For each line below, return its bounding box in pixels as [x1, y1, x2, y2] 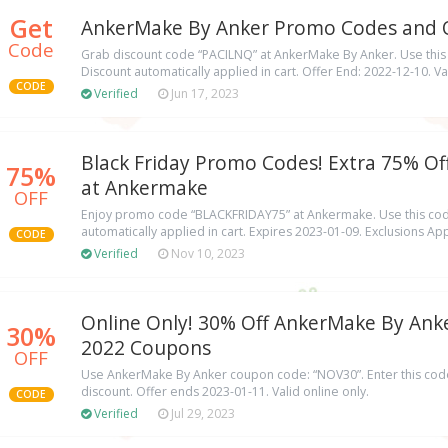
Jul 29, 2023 [168, 405, 235, 423]
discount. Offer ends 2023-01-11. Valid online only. [81, 383, 369, 401]
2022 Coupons [81, 335, 211, 362]
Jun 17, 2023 [168, 85, 239, 103]
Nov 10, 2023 [168, 245, 245, 263]
